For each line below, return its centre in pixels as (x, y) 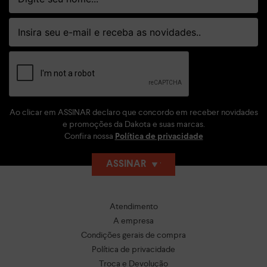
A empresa (133, 221)
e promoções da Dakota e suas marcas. (133, 124)
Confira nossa (89, 136)
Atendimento (133, 206)
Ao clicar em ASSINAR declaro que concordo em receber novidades (133, 112)
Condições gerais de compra (133, 235)
